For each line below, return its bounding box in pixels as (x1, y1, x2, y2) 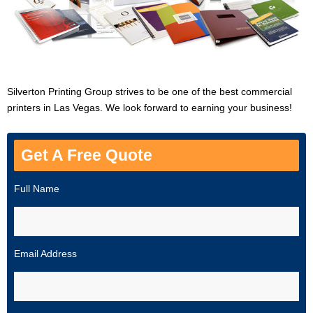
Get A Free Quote (21, 146, 152, 164)
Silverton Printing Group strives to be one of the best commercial (7, 85, 292, 97)
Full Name (14, 182, 59, 194)
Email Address (14, 247, 77, 259)
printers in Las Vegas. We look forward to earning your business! (7, 101, 292, 113)
